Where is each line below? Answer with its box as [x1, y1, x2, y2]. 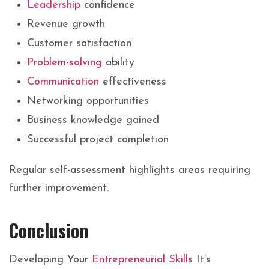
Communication [27, 76, 99, 88]
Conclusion [9, 217, 88, 244]
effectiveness [99, 76, 166, 88]
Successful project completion [27, 134, 169, 146]
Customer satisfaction [27, 38, 131, 50]
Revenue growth [27, 19, 105, 31]
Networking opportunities [27, 95, 149, 107]
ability [102, 57, 134, 69]
